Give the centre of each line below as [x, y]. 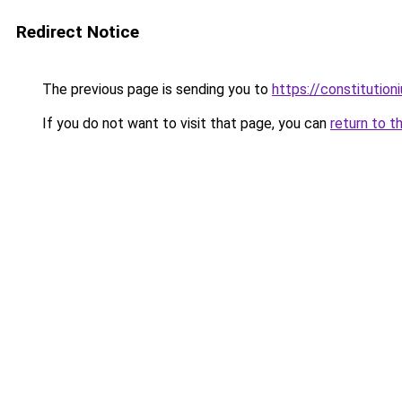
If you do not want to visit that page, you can [184, 123]
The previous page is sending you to [155, 89]
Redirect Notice [78, 32]
